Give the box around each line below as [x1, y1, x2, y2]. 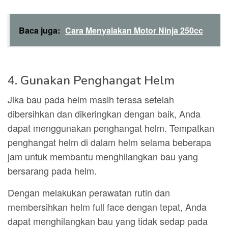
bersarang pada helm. [8, 164, 97, 177]
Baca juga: [19, 24, 60, 36]
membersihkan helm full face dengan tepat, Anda [8, 200, 207, 213]
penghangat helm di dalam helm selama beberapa [8, 135, 211, 149]
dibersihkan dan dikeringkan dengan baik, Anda [8, 107, 201, 120]
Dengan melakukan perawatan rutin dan [8, 186, 170, 199]
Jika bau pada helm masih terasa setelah [8, 93, 174, 106]
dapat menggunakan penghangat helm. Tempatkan [8, 121, 214, 134]
